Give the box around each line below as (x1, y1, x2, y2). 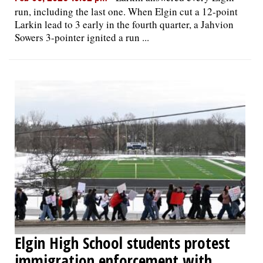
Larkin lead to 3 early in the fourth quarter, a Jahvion (15, 17, 234, 31)
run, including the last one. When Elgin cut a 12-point (15, 4, 238, 18)
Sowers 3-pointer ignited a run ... (15, 30, 149, 44)
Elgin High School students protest (15, 231, 230, 254)
